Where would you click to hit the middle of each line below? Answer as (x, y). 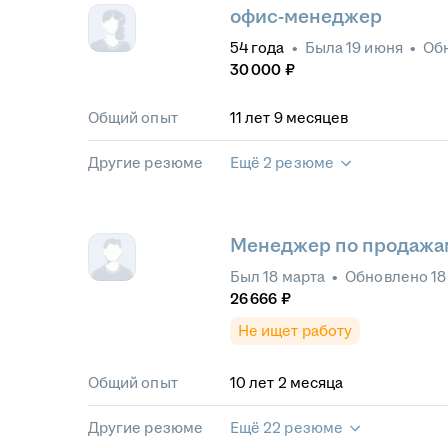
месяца (316, 382)
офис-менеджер (306, 16)
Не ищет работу (295, 330)
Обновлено (388, 276)
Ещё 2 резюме (282, 162)
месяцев (317, 117)
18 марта (294, 276)
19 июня (374, 47)
